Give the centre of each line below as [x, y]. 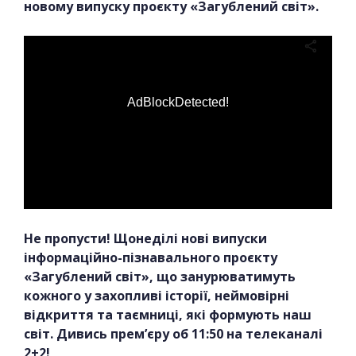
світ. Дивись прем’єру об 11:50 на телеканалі [173, 334]
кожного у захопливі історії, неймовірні [157, 296]
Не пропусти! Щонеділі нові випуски [145, 239]
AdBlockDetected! [178, 103]
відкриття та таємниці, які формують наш [168, 315]
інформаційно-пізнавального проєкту [151, 258]
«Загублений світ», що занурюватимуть [160, 277]
